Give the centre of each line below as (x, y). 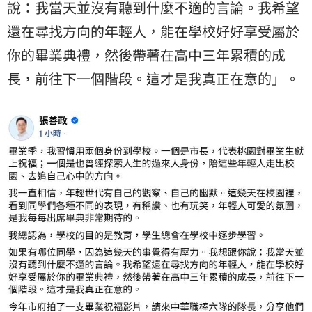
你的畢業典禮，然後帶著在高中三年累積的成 (146, 54)
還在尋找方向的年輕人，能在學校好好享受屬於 (153, 31)
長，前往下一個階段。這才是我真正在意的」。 (153, 78)
